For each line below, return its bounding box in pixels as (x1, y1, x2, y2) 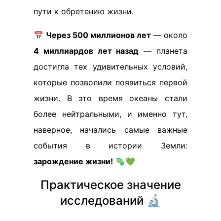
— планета (139, 45, 188, 56)
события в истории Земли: (34, 140, 187, 150)
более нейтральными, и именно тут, (34, 109, 187, 119)
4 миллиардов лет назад (34, 45, 139, 56)
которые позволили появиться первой (34, 77, 187, 87)
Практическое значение (40, 177, 181, 192)
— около (151, 30, 187, 40)
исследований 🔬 (60, 193, 161, 208)
